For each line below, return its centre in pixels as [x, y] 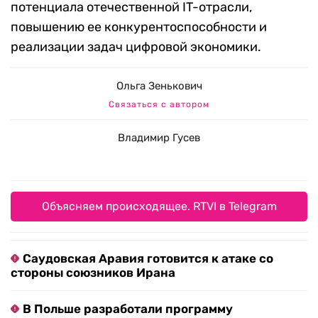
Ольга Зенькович [159, 86]
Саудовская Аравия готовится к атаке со [148, 259]
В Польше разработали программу [128, 309]
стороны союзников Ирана [93, 273]
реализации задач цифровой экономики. [136, 47]
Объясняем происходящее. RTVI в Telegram [159, 207]
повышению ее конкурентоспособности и [139, 27]
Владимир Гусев [159, 138]
